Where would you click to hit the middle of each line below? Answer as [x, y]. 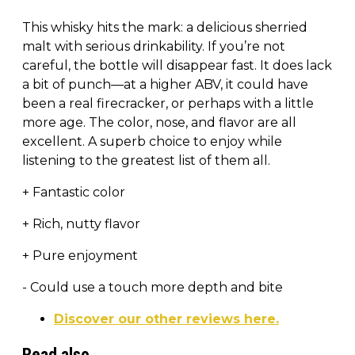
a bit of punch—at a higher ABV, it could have [165, 84]
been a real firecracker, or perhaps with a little [168, 103]
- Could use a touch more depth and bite [153, 287]
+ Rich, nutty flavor [81, 223]
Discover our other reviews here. [166, 319]
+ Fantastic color [74, 192]
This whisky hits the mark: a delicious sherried [165, 27]
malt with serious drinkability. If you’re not [154, 46]
